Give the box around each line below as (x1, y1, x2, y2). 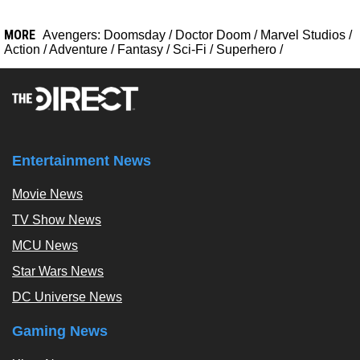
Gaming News (12, 323, 108, 340)
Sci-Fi (173, 43, 207, 57)
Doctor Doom (175, 28, 251, 43)
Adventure (49, 43, 108, 57)
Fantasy (117, 43, 163, 57)
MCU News (12, 239, 78, 253)
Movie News (12, 187, 83, 202)
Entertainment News (12, 153, 151, 170)
